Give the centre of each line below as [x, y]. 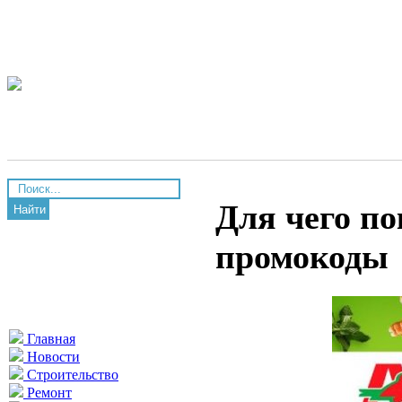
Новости [52, 357]
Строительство [71, 375]
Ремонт [48, 393]
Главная [49, 339]
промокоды [302, 257]
